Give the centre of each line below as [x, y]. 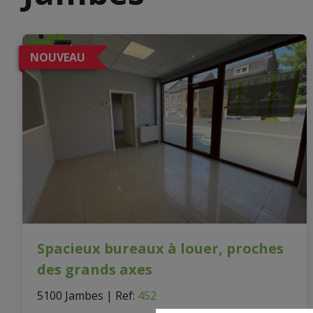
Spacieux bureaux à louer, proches [160, 248]
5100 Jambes [70, 295]
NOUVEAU [58, 57]
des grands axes [94, 269]
